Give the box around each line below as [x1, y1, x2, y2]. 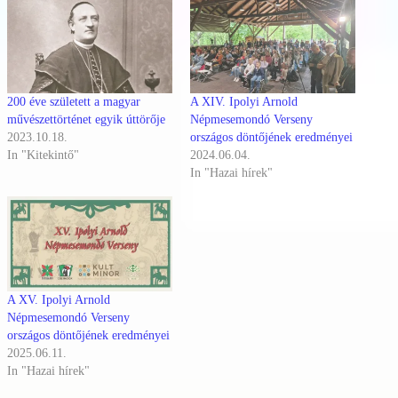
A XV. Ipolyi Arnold [7, 292, 110, 306]
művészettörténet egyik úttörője [7, 113, 165, 127]
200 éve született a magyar [7, 95, 140, 109]
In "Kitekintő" [7, 148, 79, 163]
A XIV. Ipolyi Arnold [190, 95, 298, 109]
